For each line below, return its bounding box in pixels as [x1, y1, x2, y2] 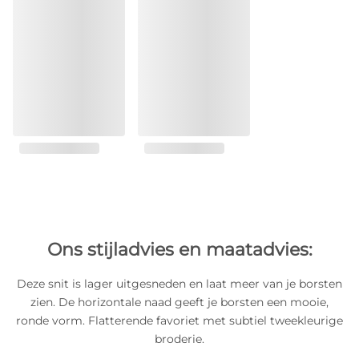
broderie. [155, 332, 204, 346]
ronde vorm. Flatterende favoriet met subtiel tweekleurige [16, 313, 343, 328]
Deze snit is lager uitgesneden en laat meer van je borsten [17, 276, 342, 291]
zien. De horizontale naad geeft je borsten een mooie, [30, 295, 329, 309]
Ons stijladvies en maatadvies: [46, 239, 313, 260]
